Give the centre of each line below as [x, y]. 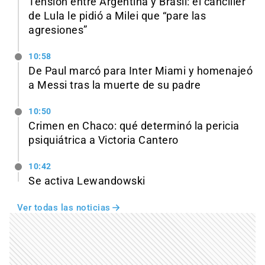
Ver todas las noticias [64, 207]
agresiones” [58, 30]
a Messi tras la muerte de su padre [114, 85]
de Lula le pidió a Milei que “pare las [117, 16]
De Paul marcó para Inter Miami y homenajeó [140, 71]
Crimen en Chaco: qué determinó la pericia [134, 126]
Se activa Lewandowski [87, 181]
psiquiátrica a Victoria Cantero [104, 140]
